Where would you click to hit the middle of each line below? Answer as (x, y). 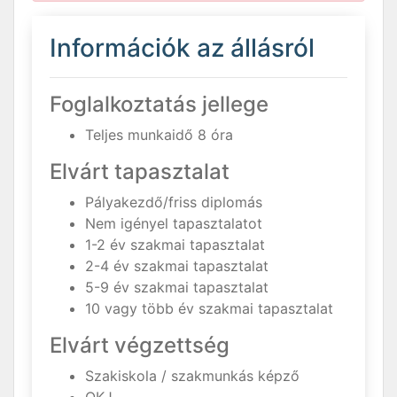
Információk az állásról (182, 48)
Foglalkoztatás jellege (159, 104)
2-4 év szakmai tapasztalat (177, 266)
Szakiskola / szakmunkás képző (192, 376)
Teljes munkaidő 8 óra (159, 135)
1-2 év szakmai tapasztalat (175, 245)
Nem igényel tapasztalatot (174, 223)
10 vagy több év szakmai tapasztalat (209, 308)
